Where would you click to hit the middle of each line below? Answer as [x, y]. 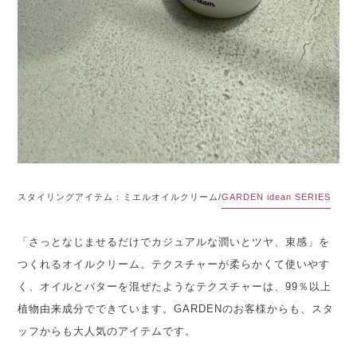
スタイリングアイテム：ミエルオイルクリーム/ [120, 196]
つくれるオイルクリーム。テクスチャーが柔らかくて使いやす [174, 264]
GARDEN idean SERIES [277, 196]
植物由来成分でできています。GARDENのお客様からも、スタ [176, 308]
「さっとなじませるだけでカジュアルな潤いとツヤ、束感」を [174, 241]
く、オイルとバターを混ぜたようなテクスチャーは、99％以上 [175, 286]
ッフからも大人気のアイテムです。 [107, 331]
